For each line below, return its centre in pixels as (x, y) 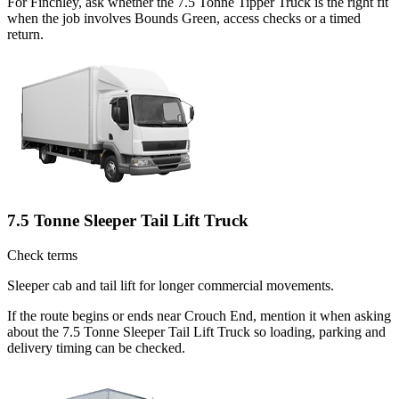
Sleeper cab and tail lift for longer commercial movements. (171, 285)
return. (25, 35)
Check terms (42, 255)
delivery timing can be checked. (96, 347)
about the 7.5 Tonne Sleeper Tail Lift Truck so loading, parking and (196, 331)
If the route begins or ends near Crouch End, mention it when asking (199, 315)
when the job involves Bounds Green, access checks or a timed (184, 19)
